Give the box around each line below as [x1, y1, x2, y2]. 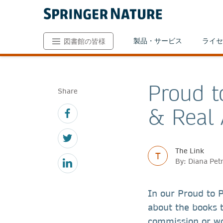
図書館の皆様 [64, 36, 106, 46]
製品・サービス [133, 36, 182, 45]
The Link [175, 146, 204, 155]
